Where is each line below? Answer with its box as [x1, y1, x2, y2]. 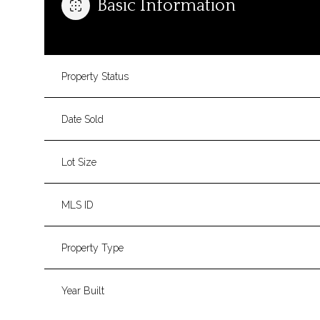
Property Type [61, 241, 124, 254]
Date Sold [61, 113, 104, 125]
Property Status [61, 70, 129, 82]
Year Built [61, 284, 104, 296]
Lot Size [61, 156, 96, 168]
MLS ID [61, 199, 94, 211]
